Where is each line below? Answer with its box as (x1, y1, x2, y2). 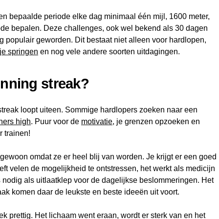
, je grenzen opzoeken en (112, 117, 200, 126)
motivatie (81, 117, 112, 126)
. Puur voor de (31, 117, 81, 126)
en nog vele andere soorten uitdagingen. (38, 47, 180, 56)
